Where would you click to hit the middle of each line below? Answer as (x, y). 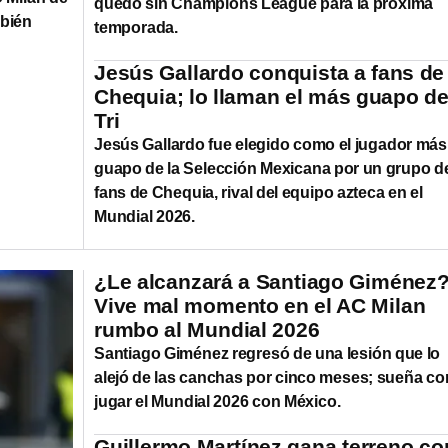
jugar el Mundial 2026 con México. (217, 401)
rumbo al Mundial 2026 (207, 329)
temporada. (136, 27)
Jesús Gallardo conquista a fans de (269, 72)
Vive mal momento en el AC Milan (260, 305)
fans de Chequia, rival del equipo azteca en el (258, 192)
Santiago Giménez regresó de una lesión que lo (267, 353)
